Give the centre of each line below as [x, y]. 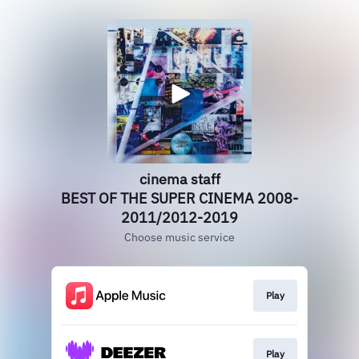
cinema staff [179, 179]
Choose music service [179, 237]
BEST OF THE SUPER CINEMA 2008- [179, 198]
